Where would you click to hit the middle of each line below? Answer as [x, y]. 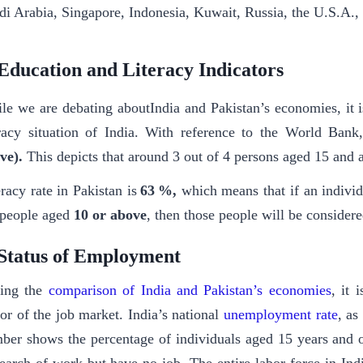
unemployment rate [281, 315]
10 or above [110, 215]
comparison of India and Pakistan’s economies [190, 290]
